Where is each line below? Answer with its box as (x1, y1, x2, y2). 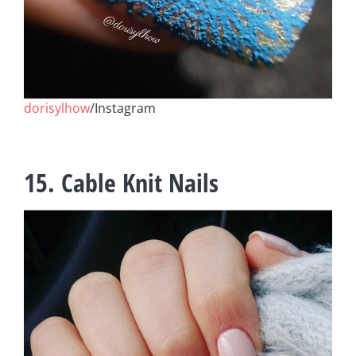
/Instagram (90, 99, 156, 117)
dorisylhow (24, 99, 90, 117)
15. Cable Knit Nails (24, 165, 219, 199)
